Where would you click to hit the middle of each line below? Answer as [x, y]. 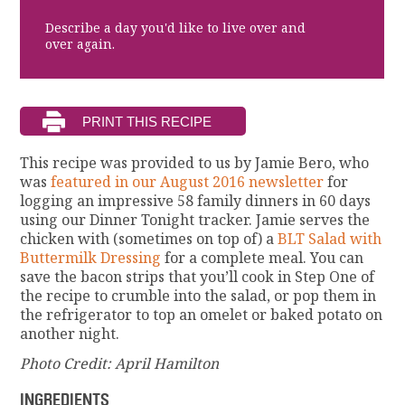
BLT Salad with [330, 239]
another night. [70, 334]
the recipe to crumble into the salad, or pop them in [198, 296]
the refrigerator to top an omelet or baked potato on [202, 315]
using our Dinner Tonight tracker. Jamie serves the [195, 220]
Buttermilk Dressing [91, 258]
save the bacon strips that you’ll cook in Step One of [198, 277]
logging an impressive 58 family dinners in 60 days [196, 201]
